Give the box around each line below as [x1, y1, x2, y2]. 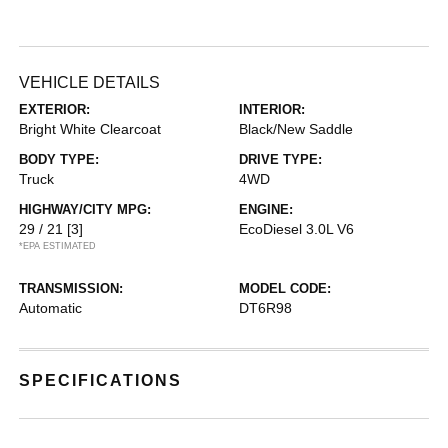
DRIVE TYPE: [239, 152, 322, 167]
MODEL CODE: [239, 281, 331, 296]
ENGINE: [239, 202, 293, 217]
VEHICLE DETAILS [19, 74, 161, 91]
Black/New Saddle [239, 121, 353, 137]
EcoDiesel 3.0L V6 [239, 221, 354, 237]
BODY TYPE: [19, 152, 100, 167]
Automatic [19, 300, 83, 316]
